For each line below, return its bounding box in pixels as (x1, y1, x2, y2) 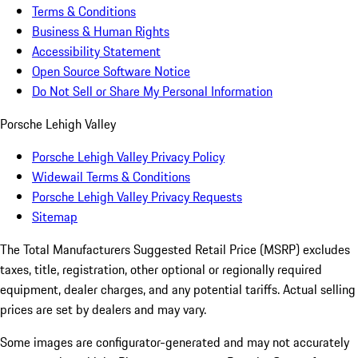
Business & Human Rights (32, 22, 169, 42)
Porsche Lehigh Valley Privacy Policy (32, 147, 225, 167)
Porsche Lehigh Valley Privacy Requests (32, 187, 242, 207)
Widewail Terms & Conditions (32, 167, 190, 187)
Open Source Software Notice (32, 62, 190, 82)
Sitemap (32, 207, 78, 227)
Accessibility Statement (32, 42, 161, 62)
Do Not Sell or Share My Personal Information (32, 82, 272, 101)
